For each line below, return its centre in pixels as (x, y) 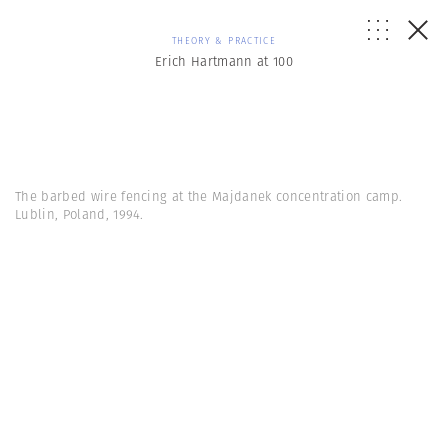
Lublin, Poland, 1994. (79, 214)
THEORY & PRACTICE (224, 40)
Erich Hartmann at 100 (224, 61)
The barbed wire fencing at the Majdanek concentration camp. (209, 196)
